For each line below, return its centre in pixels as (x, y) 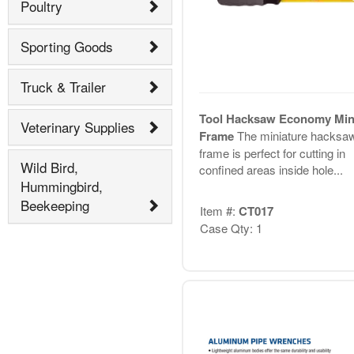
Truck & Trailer (63, 87)
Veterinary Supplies (78, 127)
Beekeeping (55, 205)
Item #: (219, 211)
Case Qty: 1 (231, 228)
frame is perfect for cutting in (272, 153)
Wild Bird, (49, 168)
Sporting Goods (67, 47)
